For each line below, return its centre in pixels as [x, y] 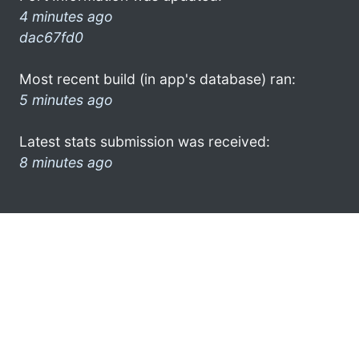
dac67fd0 [51, 37]
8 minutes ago [66, 162]
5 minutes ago [66, 99]
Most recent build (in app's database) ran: [157, 79]
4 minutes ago [66, 16]
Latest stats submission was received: [145, 141]
